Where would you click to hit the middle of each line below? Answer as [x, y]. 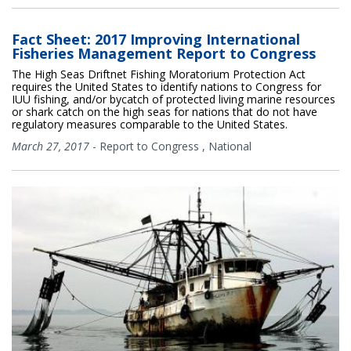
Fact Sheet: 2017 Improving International [156, 39]
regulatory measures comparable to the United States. [150, 124]
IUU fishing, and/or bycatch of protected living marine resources [174, 99]
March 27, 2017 [51, 146]
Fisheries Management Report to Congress [164, 53]
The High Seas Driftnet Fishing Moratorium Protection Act [159, 74]
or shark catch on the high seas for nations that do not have [165, 111]
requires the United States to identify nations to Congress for [166, 86]
